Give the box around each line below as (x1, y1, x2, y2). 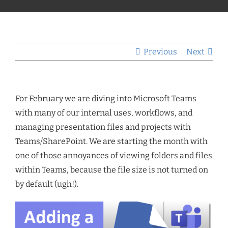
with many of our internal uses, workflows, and (15, 108, 192, 118)
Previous (144, 47, 177, 56)
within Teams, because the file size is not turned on (15, 165, 208, 175)
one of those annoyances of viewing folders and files (15, 151, 212, 160)
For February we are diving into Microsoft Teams (15, 94, 196, 103)
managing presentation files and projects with (15, 122, 191, 132)
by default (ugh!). (15, 179, 78, 189)
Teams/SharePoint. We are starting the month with (15, 136, 208, 146)
